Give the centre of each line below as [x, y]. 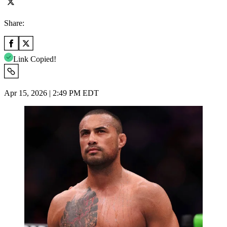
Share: [14, 23]
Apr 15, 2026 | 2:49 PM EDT [51, 93]
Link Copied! [35, 59]
